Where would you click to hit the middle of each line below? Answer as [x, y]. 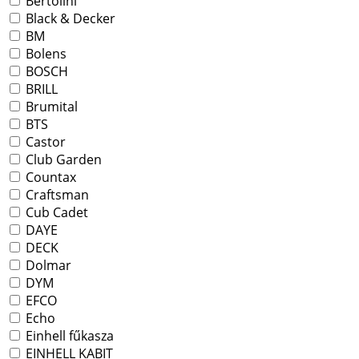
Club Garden [62, 160]
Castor [44, 142]
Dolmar [47, 266]
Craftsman [56, 195]
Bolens [44, 54]
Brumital [50, 107]
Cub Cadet [55, 213]
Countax [49, 177]
